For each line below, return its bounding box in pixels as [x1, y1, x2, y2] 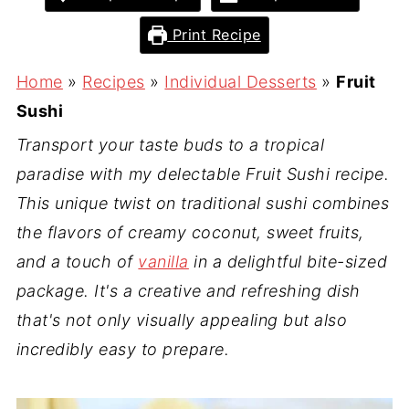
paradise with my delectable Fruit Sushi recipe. [16, 164, 390, 184]
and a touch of [16, 252, 139, 271]
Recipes [82, 72, 145, 91]
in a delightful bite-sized [188, 252, 388, 271]
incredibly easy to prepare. [16, 340, 230, 359]
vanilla [138, 252, 189, 271]
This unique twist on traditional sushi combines [16, 194, 390, 213]
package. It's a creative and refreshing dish [16, 281, 361, 300]
